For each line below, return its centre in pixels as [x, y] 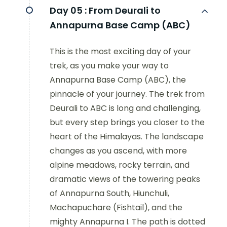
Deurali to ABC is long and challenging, [125, 108]
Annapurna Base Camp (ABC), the [118, 80]
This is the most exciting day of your [120, 52]
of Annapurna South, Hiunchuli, [109, 194]
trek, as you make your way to [109, 66]
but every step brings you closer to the [127, 123]
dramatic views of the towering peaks [125, 179]
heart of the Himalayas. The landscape [127, 137]
